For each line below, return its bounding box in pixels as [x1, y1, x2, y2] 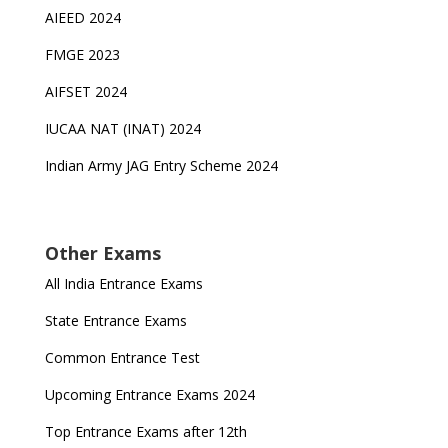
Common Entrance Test [44, 348, 200, 367]
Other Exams [44, 241, 161, 265]
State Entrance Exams [44, 311, 187, 330]
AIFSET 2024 [44, 82, 127, 101]
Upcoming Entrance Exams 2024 [44, 385, 255, 404]
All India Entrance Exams [44, 274, 203, 293]
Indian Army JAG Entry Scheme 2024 [44, 156, 278, 175]
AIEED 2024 [44, 8, 125, 27]
